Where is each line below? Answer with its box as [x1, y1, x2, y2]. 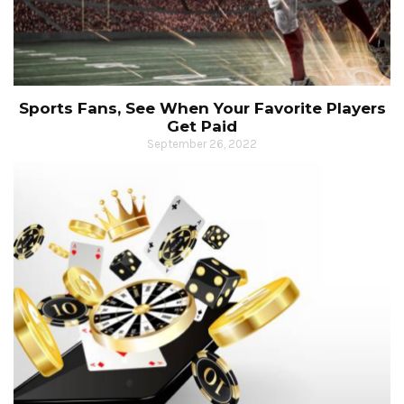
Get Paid [167, 117, 237, 136]
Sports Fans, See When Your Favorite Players [18, 99, 386, 118]
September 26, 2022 [147, 137, 257, 151]
